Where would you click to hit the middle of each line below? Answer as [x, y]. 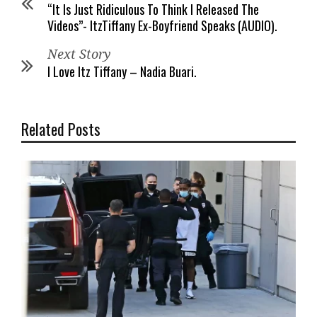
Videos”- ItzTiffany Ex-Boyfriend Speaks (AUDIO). [162, 25]
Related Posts [61, 128]
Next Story [79, 54]
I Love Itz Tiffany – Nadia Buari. [122, 71]
